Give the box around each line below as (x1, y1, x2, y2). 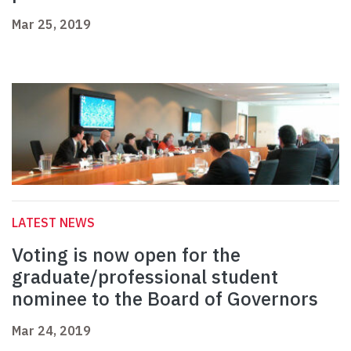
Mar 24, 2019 (12, 323, 91, 339)
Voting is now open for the (12, 242, 241, 268)
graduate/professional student (12, 264, 278, 290)
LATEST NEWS (12, 215, 95, 231)
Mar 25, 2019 (12, 16, 91, 33)
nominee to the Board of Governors (12, 286, 318, 312)
